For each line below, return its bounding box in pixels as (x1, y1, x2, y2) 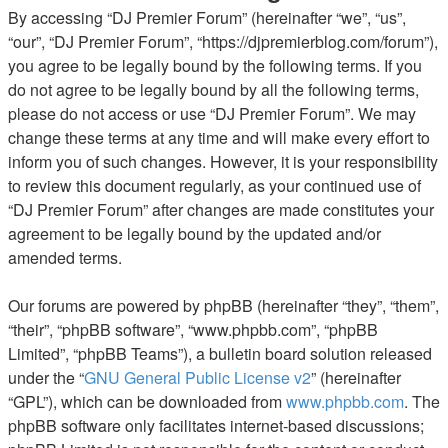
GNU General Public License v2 (84, 365, 311, 389)
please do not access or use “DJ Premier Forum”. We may (8, 101, 416, 125)
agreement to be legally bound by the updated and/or (8, 221, 381, 245)
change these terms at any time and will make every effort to (8, 125, 430, 149)
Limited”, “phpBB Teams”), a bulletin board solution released (8, 341, 432, 365)
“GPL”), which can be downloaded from (8, 389, 286, 413)
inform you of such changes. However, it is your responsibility (8, 149, 438, 173)
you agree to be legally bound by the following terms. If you (8, 53, 422, 77)
